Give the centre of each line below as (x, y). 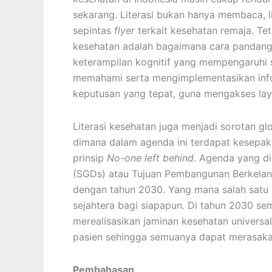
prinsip (90, 158)
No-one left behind (150, 158)
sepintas (93, 30)
